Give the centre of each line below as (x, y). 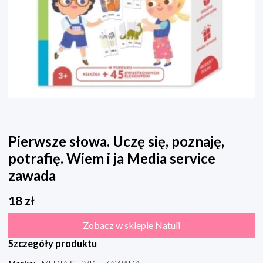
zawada (32, 176)
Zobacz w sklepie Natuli (131, 225)
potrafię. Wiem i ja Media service (112, 159)
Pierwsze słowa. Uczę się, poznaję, (116, 141)
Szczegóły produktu (53, 244)
